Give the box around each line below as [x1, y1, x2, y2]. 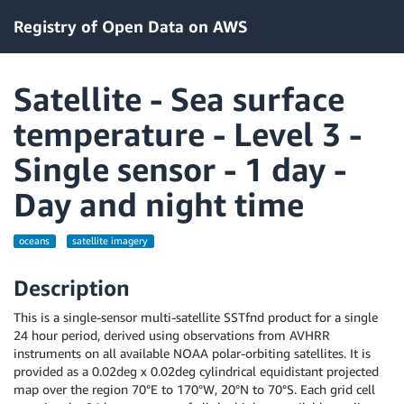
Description [14, 275, 130, 300]
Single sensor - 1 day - [14, 150, 346, 188]
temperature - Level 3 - [14, 115, 362, 153]
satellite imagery [72, 235, 149, 246]
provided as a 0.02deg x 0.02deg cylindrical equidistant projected [14, 363, 379, 379]
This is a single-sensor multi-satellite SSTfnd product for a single [14, 309, 378, 325]
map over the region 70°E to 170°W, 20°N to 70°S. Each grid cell [14, 381, 375, 397]
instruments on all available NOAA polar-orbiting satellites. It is [14, 345, 371, 361]
